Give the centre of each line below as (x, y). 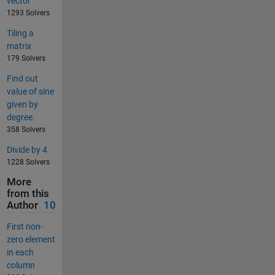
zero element (31, 239)
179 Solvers (26, 59)
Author (22, 206)
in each (20, 252)
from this (28, 194)
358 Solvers (26, 130)
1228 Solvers (28, 162)
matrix (19, 46)
